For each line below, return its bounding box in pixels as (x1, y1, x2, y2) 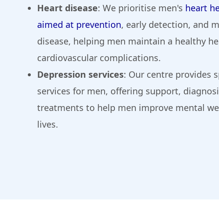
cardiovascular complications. (37, 52, 161, 64)
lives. (37, 118, 58, 131)
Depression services (37, 68, 124, 81)
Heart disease (37, 2, 98, 14)
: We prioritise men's (98, 2, 185, 14)
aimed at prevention (37, 19, 121, 31)
